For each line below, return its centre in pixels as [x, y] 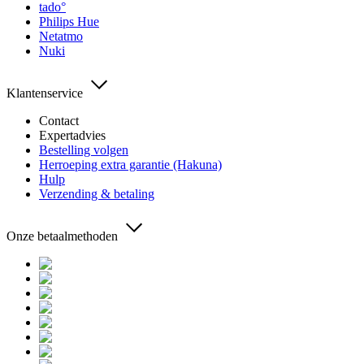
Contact [59, 120]
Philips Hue [69, 21]
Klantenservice [45, 93]
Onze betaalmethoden [62, 236]
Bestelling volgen [84, 149]
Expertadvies [72, 135]
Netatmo [61, 36]
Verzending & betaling [97, 193]
